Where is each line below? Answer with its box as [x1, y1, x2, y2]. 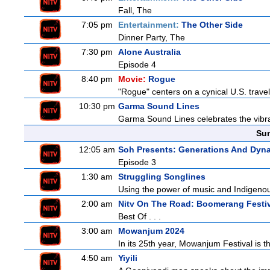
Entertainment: [118, 20, 181, 30]
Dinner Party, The [118, 33, 185, 42]
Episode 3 [118, 157, 156, 167]
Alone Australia [118, 47, 181, 57]
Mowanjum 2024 [118, 226, 184, 236]
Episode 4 [118, 60, 156, 69]
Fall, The [118, 5, 152, 15]
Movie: [118, 74, 148, 84]
